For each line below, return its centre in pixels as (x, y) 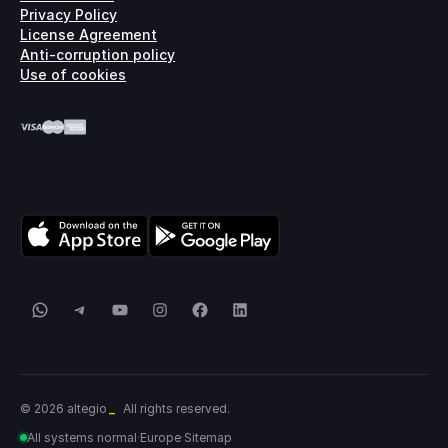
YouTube (152, 308)
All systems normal (82, 437)
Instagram (197, 308)
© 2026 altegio (63, 408)
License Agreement (88, 34)
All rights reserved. (177, 408)
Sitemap (208, 437)
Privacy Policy (68, 14)
